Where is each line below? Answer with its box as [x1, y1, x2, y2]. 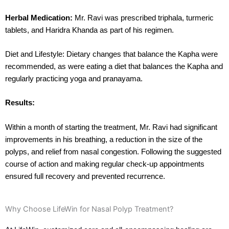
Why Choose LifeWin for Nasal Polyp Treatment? [5, 204, 173, 214]
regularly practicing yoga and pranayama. [5, 74, 143, 83]
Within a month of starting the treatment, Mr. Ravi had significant [5, 123, 217, 131]
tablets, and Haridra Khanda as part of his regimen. [5, 26, 174, 34]
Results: [5, 99, 35, 107]
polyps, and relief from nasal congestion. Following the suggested [5, 147, 221, 156]
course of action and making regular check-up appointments [5, 159, 204, 168]
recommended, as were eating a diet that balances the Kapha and [5, 62, 223, 71]
